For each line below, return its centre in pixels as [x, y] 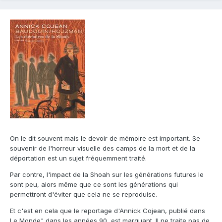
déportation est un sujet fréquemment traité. [78, 158]
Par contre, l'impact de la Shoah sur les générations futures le [107, 174]
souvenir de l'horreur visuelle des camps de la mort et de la [103, 148]
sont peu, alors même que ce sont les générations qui [94, 184]
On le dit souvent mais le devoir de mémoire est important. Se [105, 138]
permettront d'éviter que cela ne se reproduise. [83, 194]
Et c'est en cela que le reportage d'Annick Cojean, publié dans [108, 210]
